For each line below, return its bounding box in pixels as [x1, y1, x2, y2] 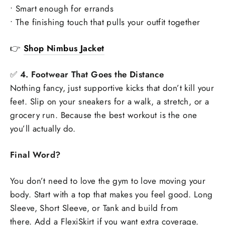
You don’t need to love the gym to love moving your [10, 175, 206, 187]
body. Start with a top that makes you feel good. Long [10, 188, 213, 201]
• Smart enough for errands [10, 3, 114, 15]
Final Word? [10, 149, 61, 161]
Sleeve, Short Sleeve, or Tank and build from [10, 202, 178, 214]
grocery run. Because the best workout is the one [10, 109, 197, 122]
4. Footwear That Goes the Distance [20, 68, 164, 81]
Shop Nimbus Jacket [23, 42, 104, 55]
